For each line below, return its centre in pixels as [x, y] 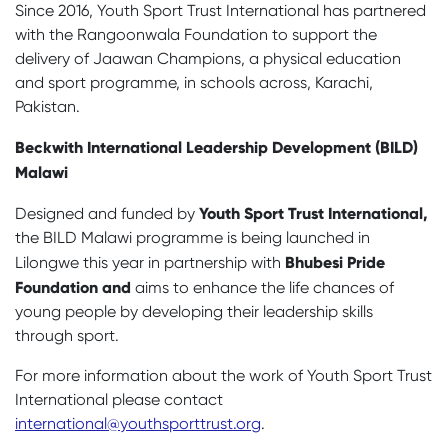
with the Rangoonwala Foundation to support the [196, 34]
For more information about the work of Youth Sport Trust [223, 375]
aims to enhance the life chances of [262, 287]
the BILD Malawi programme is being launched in [192, 237]
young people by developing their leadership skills [194, 311]
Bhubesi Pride [335, 261]
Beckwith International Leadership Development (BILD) [216, 146]
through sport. [67, 335]
